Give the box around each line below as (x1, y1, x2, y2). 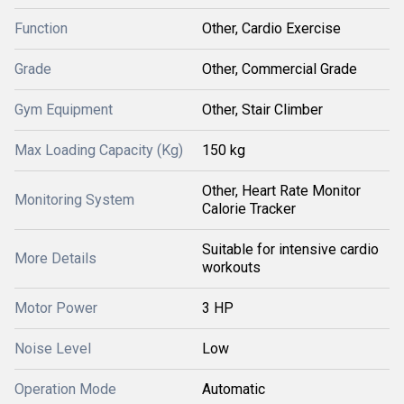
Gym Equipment (14, 101, 113, 118)
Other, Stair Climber (202, 101, 323, 118)
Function (14, 20, 68, 37)
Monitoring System (14, 191, 134, 208)
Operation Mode (14, 381, 116, 398)
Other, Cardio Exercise (202, 20, 341, 37)
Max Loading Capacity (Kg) (14, 142, 183, 159)
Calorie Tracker (202, 200, 296, 217)
